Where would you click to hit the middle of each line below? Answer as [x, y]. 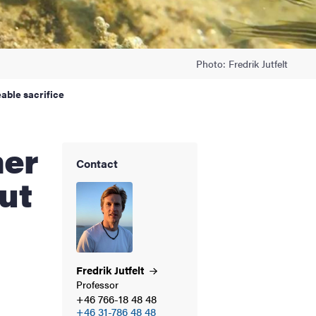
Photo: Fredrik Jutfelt [242, 63]
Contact [97, 163]
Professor [97, 284]
